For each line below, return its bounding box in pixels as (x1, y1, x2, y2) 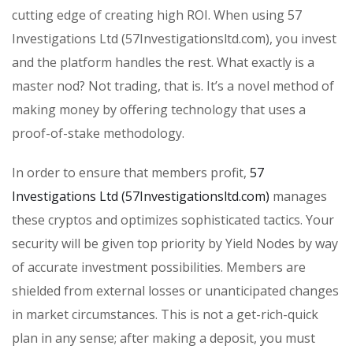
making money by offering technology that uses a (12, 101, 306, 119)
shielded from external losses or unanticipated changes (12, 282, 339, 300)
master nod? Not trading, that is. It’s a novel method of (12, 77, 334, 95)
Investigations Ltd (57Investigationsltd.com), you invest (12, 30, 336, 48)
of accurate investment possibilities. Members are (12, 258, 306, 277)
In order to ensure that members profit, (12, 164, 250, 182)
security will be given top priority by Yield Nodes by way (12, 235, 338, 253)
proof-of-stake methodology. (12, 124, 184, 143)
